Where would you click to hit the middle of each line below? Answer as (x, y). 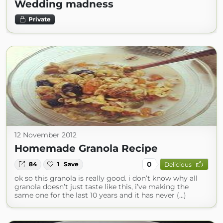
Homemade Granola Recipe (86, 149)
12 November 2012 (46, 135)
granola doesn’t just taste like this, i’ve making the (102, 187)
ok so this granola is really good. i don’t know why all (106, 178)
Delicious (178, 164)
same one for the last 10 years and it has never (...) (100, 195)
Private (39, 19)
